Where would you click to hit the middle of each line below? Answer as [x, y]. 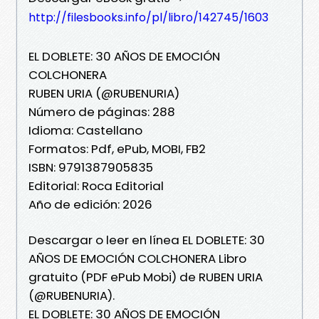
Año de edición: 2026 [90, 204]
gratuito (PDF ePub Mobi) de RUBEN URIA [146, 277]
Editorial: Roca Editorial [96, 185]
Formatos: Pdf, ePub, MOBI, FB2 [117, 148]
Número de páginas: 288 [102, 111]
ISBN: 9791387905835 [91, 167]
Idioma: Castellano [85, 130]
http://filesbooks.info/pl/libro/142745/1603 [148, 17]
